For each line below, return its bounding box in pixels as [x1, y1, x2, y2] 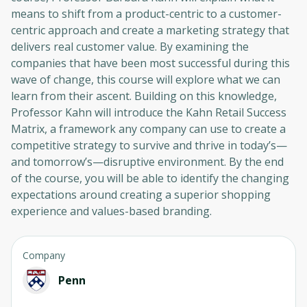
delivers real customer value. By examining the [11, 38, 249, 54]
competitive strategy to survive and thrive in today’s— [11, 137, 287, 153]
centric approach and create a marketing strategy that [11, 22, 289, 38]
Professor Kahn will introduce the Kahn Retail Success [11, 104, 286, 120]
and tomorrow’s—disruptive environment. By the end [11, 153, 284, 169]
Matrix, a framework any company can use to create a [11, 121, 286, 136]
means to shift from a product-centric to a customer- [11, 5, 282, 21]
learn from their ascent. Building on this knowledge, [11, 88, 277, 103]
